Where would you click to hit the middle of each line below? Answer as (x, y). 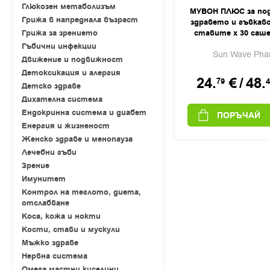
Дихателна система (62, 99)
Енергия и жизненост (66, 126)
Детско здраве (51, 86)
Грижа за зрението (60, 33)
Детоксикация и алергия (71, 73)
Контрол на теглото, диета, (81, 192)
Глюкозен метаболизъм (69, 7)
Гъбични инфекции (59, 46)
